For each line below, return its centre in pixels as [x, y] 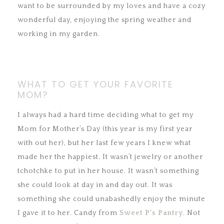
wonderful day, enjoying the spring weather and [104, 20]
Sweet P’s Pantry [151, 213]
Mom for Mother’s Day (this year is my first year [105, 129]
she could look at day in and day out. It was [95, 185]
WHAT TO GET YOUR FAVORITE [95, 84]
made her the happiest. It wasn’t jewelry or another [110, 157]
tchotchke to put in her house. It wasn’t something [108, 171]
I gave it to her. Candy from [68, 213]
